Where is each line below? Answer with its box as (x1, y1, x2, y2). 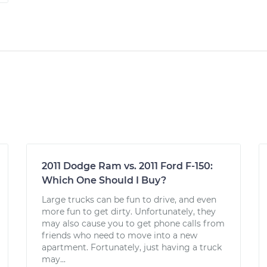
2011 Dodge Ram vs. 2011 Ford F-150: (42, 160, 213, 172)
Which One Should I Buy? (42, 175, 166, 186)
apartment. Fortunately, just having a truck (42, 242, 222, 253)
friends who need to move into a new (42, 230, 197, 241)
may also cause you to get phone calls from (42, 218, 225, 229)
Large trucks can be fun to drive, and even (42, 194, 216, 205)
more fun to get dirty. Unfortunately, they (42, 206, 216, 217)
